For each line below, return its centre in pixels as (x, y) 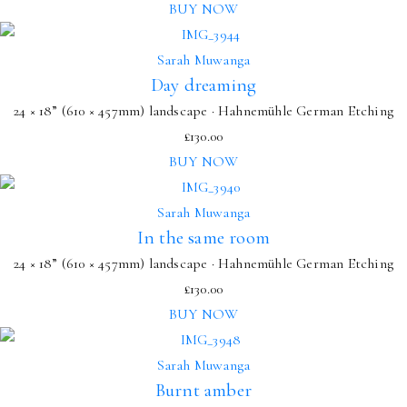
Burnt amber (203, 390)
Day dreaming (203, 84)
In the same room (203, 237)
